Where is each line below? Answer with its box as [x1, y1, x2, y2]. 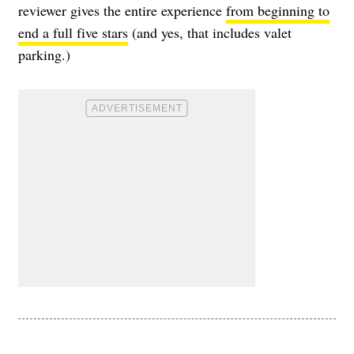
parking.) [18, 45, 70, 65]
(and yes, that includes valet [128, 23, 292, 43]
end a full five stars [18, 23, 128, 43]
